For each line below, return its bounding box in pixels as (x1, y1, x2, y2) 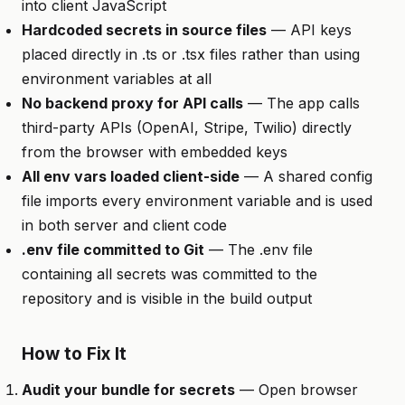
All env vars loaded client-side (22, 167, 240, 185)
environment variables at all (22, 70, 212, 88)
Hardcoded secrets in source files (22, 21, 267, 39)
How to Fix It (22, 343, 127, 364)
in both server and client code (22, 216, 227, 234)
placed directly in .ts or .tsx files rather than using (22, 45, 360, 63)
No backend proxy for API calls (22, 94, 243, 112)
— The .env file (204, 240, 313, 259)
